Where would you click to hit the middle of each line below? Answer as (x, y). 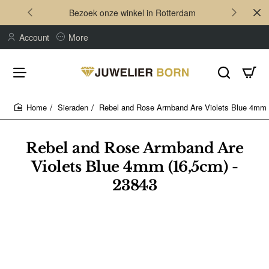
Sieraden (73, 107)
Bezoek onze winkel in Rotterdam (132, 12)
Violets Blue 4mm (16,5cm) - (134, 167)
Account (35, 37)
